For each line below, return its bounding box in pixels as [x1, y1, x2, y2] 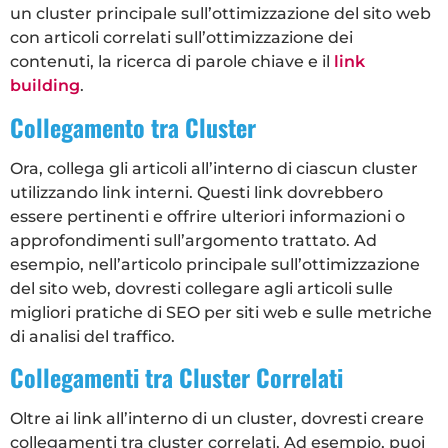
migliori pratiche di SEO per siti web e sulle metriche [10, 302, 432, 322]
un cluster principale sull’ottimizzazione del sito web [10, 4, 431, 24]
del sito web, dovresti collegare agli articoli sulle [10, 278, 393, 298]
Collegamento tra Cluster [10, 108, 256, 145]
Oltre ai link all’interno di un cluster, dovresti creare [10, 409, 424, 429]
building [10, 76, 80, 96]
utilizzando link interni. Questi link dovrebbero [10, 182, 383, 202]
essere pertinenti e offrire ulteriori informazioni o [10, 206, 405, 226]
